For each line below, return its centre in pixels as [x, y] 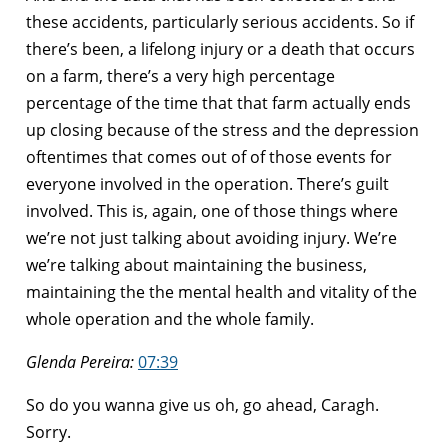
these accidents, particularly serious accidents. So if [220, 21]
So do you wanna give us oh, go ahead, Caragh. [202, 404]
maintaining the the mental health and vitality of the [221, 291]
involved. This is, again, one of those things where [212, 210]
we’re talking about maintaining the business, [196, 264]
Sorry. [48, 431]
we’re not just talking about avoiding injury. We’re [211, 237]
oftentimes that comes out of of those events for [209, 156]
